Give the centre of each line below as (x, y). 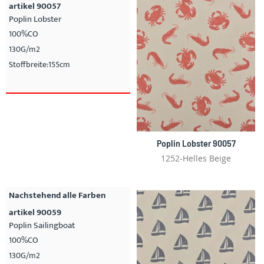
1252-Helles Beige (196, 158)
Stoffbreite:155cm (39, 65)
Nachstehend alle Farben (57, 195)
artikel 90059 (35, 212)
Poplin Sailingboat (42, 225)
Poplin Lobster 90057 (196, 143)
